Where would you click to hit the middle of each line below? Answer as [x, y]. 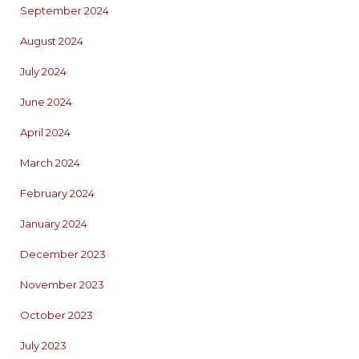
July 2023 [43, 345]
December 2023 [63, 254]
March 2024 [50, 162]
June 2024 [46, 101]
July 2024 [43, 71]
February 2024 [57, 193]
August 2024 [52, 40]
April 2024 [45, 132]
